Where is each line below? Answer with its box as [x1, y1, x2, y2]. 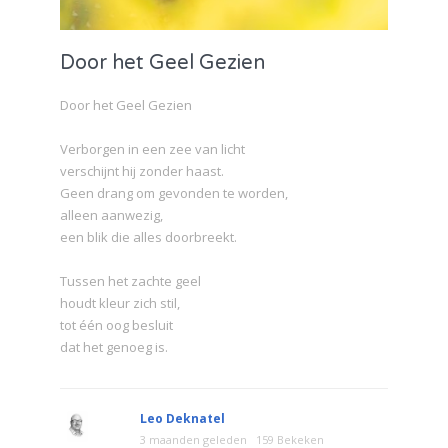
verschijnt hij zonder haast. [60, 162, 224, 181]
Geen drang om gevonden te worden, [60, 184, 288, 203]
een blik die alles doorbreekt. [60, 228, 237, 247]
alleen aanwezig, [60, 206, 163, 225]
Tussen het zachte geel [60, 272, 201, 291]
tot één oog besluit [60, 316, 173, 335]
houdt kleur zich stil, [60, 294, 180, 313]
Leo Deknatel [140, 410, 225, 428]
